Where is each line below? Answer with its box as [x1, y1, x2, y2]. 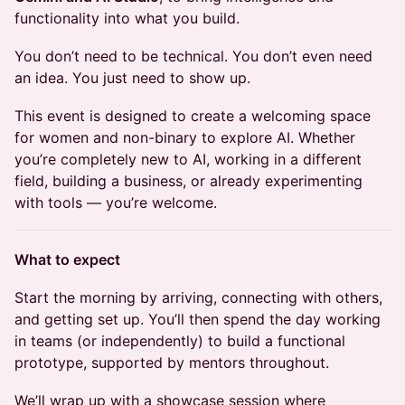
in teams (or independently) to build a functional [14, 332, 345, 350]
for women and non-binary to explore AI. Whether [14, 128, 355, 146]
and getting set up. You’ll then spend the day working [14, 310, 381, 328]
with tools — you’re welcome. [14, 193, 217, 212]
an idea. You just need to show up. [14, 69, 250, 87]
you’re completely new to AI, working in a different [14, 150, 362, 168]
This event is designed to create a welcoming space [14, 107, 371, 125]
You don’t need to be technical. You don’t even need [14, 47, 372, 65]
